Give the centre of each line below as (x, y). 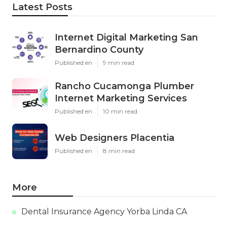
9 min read (119, 63)
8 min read (119, 151)
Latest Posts (42, 7)
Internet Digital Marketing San (126, 38)
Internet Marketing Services (121, 99)
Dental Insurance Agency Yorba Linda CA (104, 212)
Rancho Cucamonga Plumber (124, 86)
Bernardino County (99, 50)
